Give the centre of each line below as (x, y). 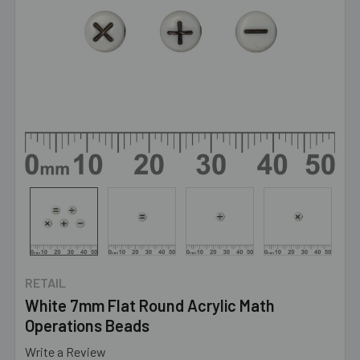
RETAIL (45, 282)
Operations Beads (87, 325)
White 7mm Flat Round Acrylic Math (150, 305)
